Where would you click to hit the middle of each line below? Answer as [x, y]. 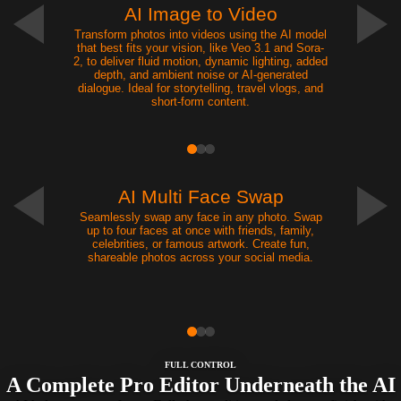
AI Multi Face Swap [200, 196]
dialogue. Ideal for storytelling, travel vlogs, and [200, 88]
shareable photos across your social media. [200, 257]
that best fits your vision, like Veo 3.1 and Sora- [200, 47]
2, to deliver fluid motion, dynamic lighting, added [200, 61]
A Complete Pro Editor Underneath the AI [200, 384]
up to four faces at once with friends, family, [200, 230]
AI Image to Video [200, 14]
